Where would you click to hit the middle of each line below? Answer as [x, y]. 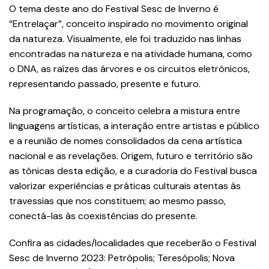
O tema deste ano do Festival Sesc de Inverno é [114, 8]
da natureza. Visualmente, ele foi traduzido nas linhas [125, 38]
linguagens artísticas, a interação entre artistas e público [134, 125]
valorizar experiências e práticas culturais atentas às [125, 186]
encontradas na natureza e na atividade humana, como [131, 53]
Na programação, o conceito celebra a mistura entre [125, 110]
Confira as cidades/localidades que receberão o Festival [133, 243]
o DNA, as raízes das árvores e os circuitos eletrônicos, [129, 68]
